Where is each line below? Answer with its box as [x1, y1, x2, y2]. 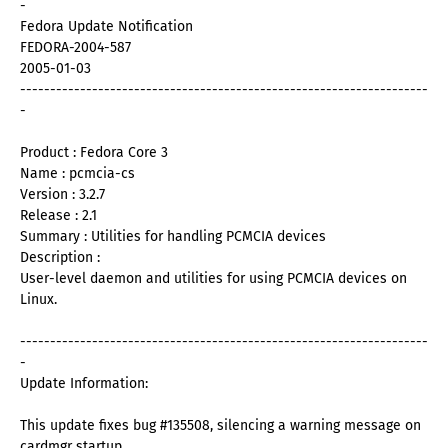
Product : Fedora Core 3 [20, 144, 168, 162]
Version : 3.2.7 [20, 186, 105, 204]
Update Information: [20, 375, 148, 393]
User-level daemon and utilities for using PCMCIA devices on [20, 270, 407, 288]
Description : [20, 249, 100, 267]
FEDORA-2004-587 [20, 39, 131, 57]
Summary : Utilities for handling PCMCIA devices [20, 228, 326, 246]
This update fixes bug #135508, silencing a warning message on [20, 417, 421, 435]
